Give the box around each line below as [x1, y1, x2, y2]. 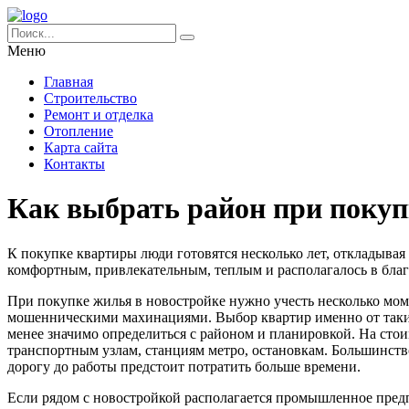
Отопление [44, 123, 113, 139]
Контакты [44, 156, 105, 172]
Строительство [44, 90, 137, 106]
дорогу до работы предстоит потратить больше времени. [7, 358, 361, 374]
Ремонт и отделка [44, 107, 153, 122]
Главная [44, 74, 93, 89]
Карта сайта [44, 140, 118, 155]
